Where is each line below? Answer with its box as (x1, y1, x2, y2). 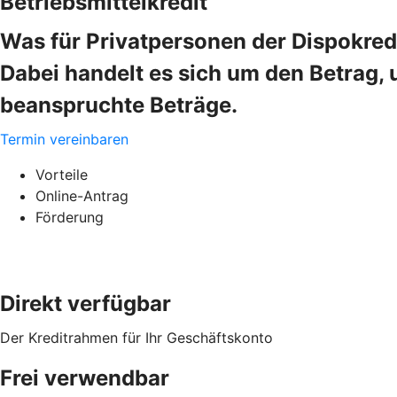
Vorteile (35, 165, 88, 183)
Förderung (35, 207, 104, 226)
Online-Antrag (35, 186, 128, 205)
